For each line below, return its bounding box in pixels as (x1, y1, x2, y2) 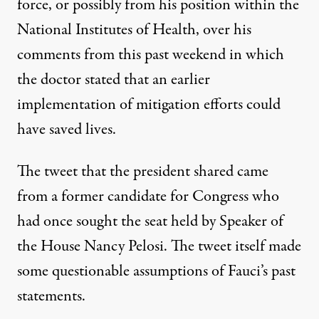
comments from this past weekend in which (17, 43, 284, 67)
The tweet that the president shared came (17, 160, 268, 184)
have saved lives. (17, 118, 116, 142)
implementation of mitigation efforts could (17, 93, 281, 117)
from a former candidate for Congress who (17, 185, 279, 209)
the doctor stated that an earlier (17, 68, 210, 92)
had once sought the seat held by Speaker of (17, 210, 283, 234)
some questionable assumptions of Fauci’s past (17, 260, 296, 283)
